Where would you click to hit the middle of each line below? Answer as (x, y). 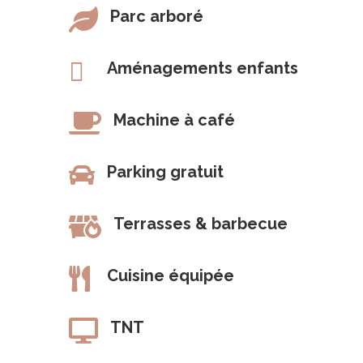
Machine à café (175, 120)
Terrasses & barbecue (201, 223)
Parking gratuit (166, 171)
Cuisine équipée (171, 275)
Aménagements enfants (203, 68)
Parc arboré (157, 16)
